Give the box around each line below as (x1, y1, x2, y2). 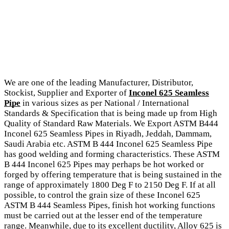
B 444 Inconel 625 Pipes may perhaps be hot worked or (4, 159, 204, 169)
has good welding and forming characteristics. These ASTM (4, 149, 220, 159)
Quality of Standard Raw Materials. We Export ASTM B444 (4, 118, 218, 128)
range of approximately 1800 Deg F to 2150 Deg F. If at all (4, 179, 216, 190)
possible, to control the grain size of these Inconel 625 (4, 190, 200, 200)
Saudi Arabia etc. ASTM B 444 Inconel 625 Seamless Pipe (4, 139, 213, 149)
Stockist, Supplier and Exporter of (4, 87, 129, 98)
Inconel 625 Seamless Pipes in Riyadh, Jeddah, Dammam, (4, 128, 212, 139)
